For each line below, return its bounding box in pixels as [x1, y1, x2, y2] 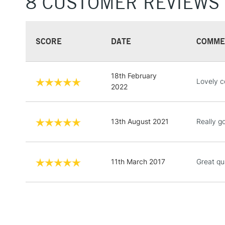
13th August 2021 [111, 117, 169, 126]
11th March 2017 [111, 157, 165, 166]
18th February [111, 71, 157, 80]
